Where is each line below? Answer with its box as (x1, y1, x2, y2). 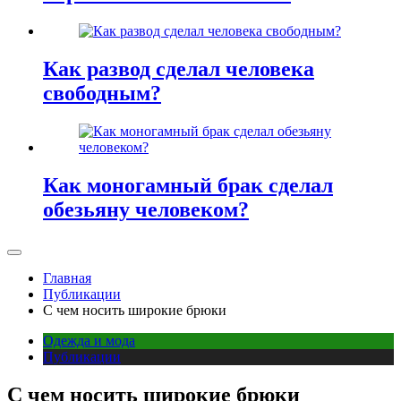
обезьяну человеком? (43, 197, 249, 221)
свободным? (43, 81, 161, 106)
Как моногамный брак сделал (43, 173, 333, 197)
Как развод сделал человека (43, 57, 314, 81)
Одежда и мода (43, 332, 135, 348)
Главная (43, 269, 91, 286)
